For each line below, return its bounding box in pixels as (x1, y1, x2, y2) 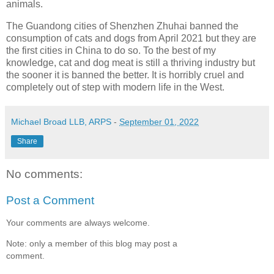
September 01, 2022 (119, 116, 199, 127)
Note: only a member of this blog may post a (6, 239, 177, 249)
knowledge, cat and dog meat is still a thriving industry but (6, 57, 255, 68)
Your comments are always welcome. (6, 217, 150, 228)
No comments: (6, 167, 83, 180)
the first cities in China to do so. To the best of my (6, 45, 216, 56)
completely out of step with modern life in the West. (6, 81, 224, 92)
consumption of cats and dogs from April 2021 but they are (6, 32, 256, 43)
